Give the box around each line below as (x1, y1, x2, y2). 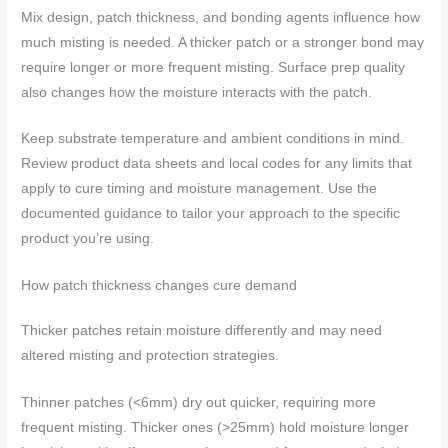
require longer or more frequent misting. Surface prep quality (21, 59, 406, 75)
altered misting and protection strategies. (21, 348, 280, 364)
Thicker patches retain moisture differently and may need (21, 323, 383, 339)
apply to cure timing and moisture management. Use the (21, 181, 378, 197)
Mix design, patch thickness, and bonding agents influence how (21, 9, 421, 25)
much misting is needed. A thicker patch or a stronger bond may (21, 34, 425, 50)
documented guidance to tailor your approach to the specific (21, 206, 401, 222)
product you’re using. (21, 231, 155, 247)
